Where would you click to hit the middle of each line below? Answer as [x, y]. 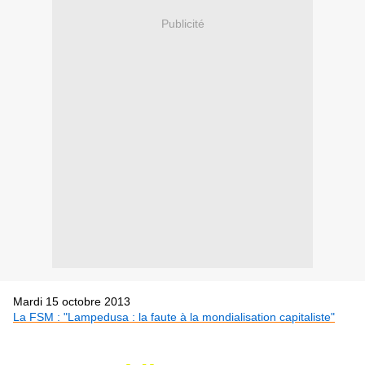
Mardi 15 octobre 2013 [86, 302]
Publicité [182, 23]
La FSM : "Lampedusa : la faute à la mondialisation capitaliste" [174, 317]
